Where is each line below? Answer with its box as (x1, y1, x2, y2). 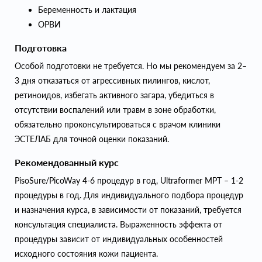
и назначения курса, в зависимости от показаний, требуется (15, 205, 242, 215)
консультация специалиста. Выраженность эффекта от (15, 219, 222, 230)
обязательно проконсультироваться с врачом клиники (15, 119, 220, 130)
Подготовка (15, 42, 67, 54)
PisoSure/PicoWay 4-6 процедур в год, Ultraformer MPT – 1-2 (15, 175, 243, 186)
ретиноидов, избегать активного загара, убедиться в (15, 90, 214, 101)
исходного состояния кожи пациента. (15, 249, 158, 259)
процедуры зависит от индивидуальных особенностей (15, 234, 223, 244)
